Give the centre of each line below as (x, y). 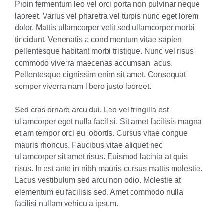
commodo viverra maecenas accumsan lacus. (94, 63)
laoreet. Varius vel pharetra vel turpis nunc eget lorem (107, 16)
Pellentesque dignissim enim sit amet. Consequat (100, 75)
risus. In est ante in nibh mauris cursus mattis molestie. (109, 168)
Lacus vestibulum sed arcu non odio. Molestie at (98, 180)
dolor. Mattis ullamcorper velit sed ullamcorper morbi (105, 28)
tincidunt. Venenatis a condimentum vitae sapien (98, 39)
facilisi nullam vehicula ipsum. (66, 204)
